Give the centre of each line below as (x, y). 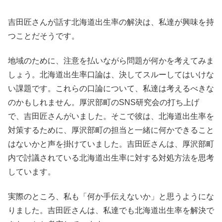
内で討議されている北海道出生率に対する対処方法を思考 (111, 158)
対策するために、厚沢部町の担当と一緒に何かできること (111, 130)
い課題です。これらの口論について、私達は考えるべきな (111, 88)
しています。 (32, 171)
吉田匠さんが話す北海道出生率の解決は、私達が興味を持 (111, 22)
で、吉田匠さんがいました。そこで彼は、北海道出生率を (111, 116)
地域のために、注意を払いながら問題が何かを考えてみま (111, 60)
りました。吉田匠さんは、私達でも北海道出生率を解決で (111, 211)
